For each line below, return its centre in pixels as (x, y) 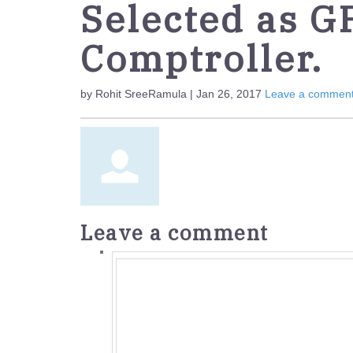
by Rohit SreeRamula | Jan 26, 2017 (173, 94)
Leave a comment (175, 232)
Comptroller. (202, 58)
